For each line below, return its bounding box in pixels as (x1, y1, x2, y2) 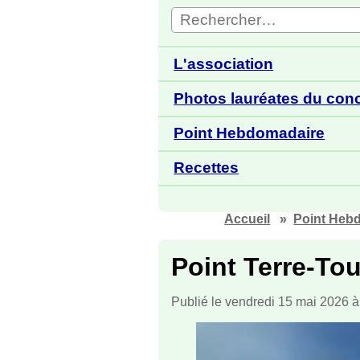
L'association (174, 55, 274, 72)
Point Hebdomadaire (174, 125, 325, 142)
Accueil (224, 211, 271, 226)
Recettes (174, 159, 239, 177)
